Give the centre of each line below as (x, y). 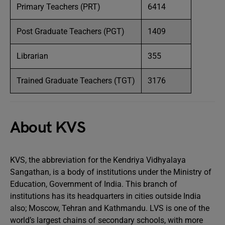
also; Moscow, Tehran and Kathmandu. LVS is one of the (110, 208)
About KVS (48, 128)
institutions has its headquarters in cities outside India (105, 196)
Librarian (32, 56)
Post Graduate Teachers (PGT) (71, 31)
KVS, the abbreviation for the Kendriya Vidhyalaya (98, 160)
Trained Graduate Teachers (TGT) (76, 81)
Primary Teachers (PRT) (59, 7)
